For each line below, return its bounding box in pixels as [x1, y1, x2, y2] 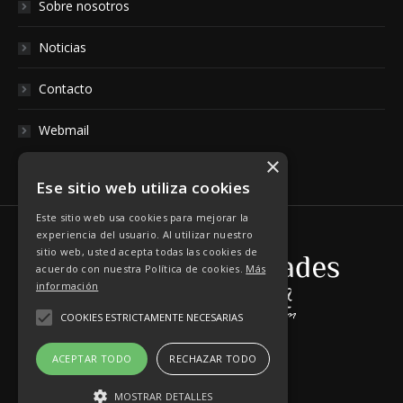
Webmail [39, 121, 89, 139]
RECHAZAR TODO [169, 352, 257, 365]
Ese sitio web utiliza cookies [36, 177, 251, 198]
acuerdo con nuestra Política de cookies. [36, 262, 246, 275]
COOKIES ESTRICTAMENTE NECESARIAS [60, 310, 243, 324]
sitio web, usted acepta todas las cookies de [36, 245, 258, 258]
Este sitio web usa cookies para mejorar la [36, 210, 249, 224]
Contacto [39, 80, 93, 97]
